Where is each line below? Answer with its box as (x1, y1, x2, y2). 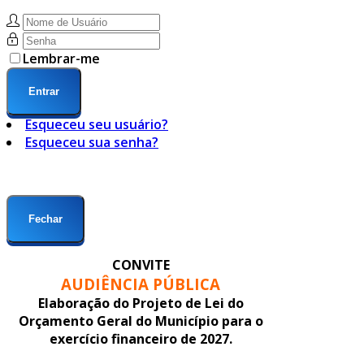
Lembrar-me (23, 50, 100, 68)
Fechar (28, 213, 63, 226)
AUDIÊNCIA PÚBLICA (61, 274, 220, 295)
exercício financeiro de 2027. (49, 330, 232, 349)
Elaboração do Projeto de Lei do (37, 294, 244, 313)
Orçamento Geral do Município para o (18, 312, 263, 331)
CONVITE (111, 256, 170, 275)
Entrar (28, 85, 59, 98)
